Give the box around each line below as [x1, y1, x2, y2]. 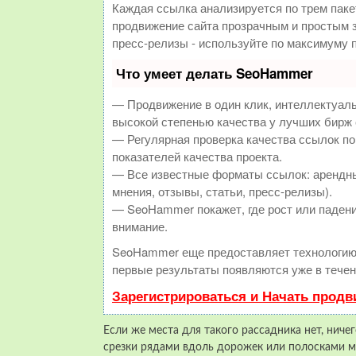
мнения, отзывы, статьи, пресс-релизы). [112, 183, 332, 199]
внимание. [112, 218, 168, 234]
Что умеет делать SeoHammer [116, 64, 313, 83]
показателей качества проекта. [112, 148, 282, 164]
